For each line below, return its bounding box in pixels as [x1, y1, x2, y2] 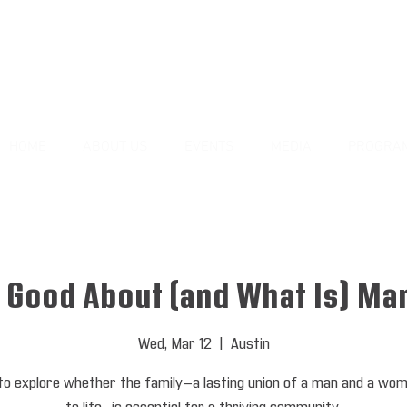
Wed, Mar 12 [137, 334, 212, 354]
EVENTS [184, 138, 234, 156]
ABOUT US [82, 138, 148, 156]
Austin [230, 334, 270, 354]
